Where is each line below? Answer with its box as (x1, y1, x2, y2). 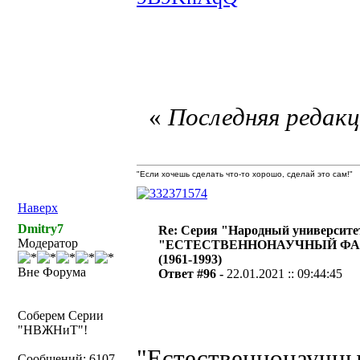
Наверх (18, 201, 58, 215)
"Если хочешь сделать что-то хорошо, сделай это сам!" (137, 170, 353, 178)
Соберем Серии (18, 309, 104, 322)
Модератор (18, 236, 78, 250)
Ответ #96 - (158, 267, 227, 280)
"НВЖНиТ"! (18, 323, 88, 337)
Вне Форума (18, 265, 86, 279)
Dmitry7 (18, 222, 63, 235)
